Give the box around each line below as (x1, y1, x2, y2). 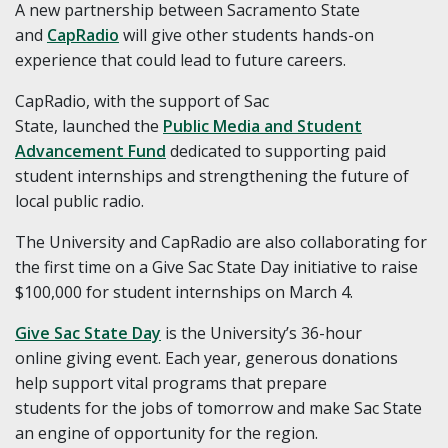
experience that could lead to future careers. (15, 49, 346, 72)
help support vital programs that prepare (15, 372, 327, 395)
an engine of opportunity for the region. (15, 422, 318, 445)
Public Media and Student (163, 115, 362, 138)
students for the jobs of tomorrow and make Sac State (15, 397, 422, 420)
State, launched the (15, 115, 163, 138)
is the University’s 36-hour (161, 322, 362, 345)
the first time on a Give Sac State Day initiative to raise (15, 256, 418, 279)
